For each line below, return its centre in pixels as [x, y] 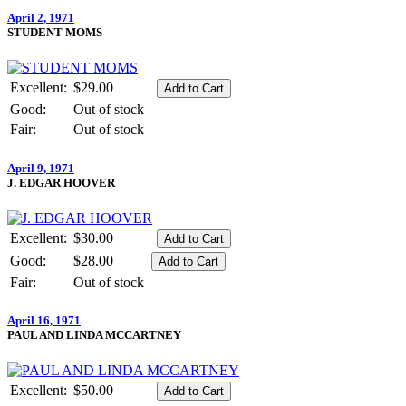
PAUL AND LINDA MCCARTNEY [94, 334]
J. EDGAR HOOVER [61, 182]
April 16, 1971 [44, 320]
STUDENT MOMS [55, 33]
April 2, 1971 [41, 18]
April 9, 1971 [41, 168]
